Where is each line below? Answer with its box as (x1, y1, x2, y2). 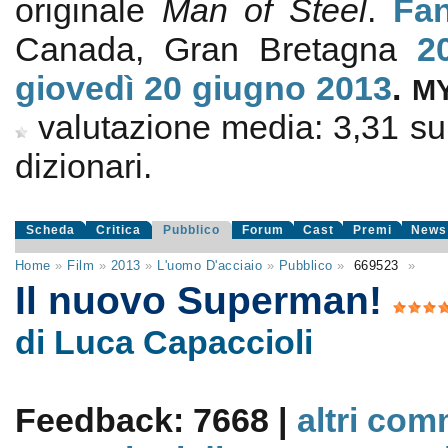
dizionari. (14, 147, 152, 185)
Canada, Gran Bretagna (14, 30, 418, 68)
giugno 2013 (192, 69, 393, 107)
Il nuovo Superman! (14, 278, 393, 322)
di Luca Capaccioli (14, 323, 313, 361)
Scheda (25, 223, 75, 237)
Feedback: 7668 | (14, 401, 297, 439)
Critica (96, 223, 142, 237)
